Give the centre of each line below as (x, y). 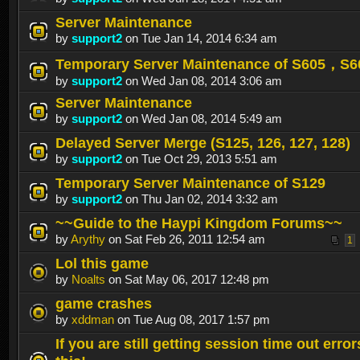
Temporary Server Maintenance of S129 (190, 183)
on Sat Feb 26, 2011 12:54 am (185, 239)
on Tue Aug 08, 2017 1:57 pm (192, 320)
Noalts (88, 280)
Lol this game (102, 264)
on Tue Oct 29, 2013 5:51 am (200, 159)
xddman (93, 320)
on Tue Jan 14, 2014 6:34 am (200, 39)
